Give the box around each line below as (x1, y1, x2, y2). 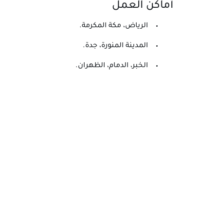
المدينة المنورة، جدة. (83, 42, 148, 50)
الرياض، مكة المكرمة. (79, 22, 148, 30)
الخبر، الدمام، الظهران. (75, 62, 148, 70)
